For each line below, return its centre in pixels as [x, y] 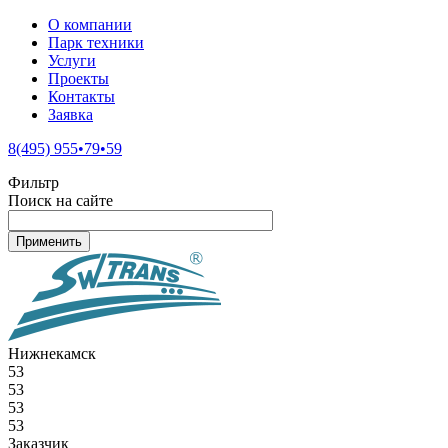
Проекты [78, 78]
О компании [90, 24]
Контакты [81, 96]
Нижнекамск [52, 353]
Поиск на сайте [60, 200]
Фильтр [33, 182]
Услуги [72, 60]
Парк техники [96, 42]
